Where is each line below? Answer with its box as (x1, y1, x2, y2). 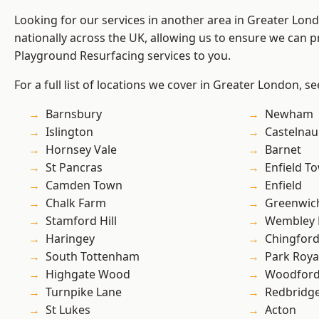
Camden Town (46, 177, 122, 194)
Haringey (46, 231, 95, 247)
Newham (265, 106, 313, 122)
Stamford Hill (46, 213, 117, 229)
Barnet (265, 142, 301, 158)
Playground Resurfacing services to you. (14, 48, 231, 64)
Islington (46, 124, 93, 140)
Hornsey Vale (46, 142, 117, 158)
